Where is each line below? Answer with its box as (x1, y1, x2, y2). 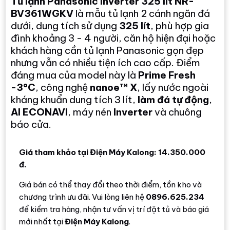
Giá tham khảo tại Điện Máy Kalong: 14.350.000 (19, 147, 206, 157)
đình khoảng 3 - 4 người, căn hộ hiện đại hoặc (11, 31, 216, 44)
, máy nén (68, 105, 114, 118)
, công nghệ (35, 81, 90, 93)
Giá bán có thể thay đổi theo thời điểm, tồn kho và (19, 179, 202, 189)
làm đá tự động (138, 93, 209, 106)
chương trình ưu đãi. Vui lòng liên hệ (19, 191, 146, 202)
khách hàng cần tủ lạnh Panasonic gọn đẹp (11, 44, 204, 56)
